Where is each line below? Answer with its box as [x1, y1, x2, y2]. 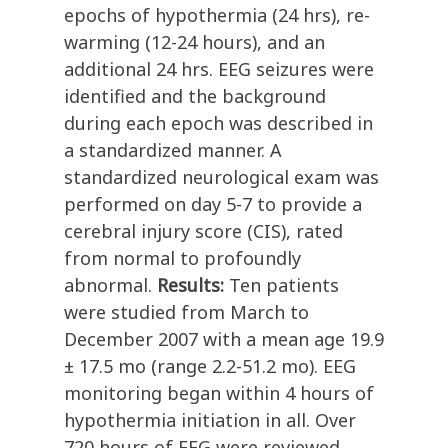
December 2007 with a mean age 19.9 [64, 327, 384, 352]
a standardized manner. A [64, 138, 282, 163]
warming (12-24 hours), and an [64, 30, 325, 55]
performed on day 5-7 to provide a [64, 192, 362, 217]
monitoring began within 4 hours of [64, 381, 374, 406]
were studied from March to [64, 300, 309, 325]
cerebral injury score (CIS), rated [64, 219, 343, 244]
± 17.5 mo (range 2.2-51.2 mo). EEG [64, 354, 356, 379]
